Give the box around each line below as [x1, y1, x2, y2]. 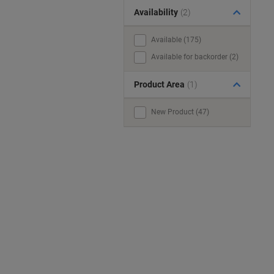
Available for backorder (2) [151, 53, 239, 61]
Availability [134, 7, 178, 17]
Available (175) [151, 35, 201, 44]
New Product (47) [151, 108, 209, 116]
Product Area [134, 80, 185, 89]
